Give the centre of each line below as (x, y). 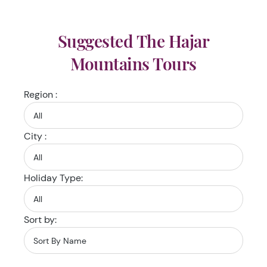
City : (35, 136)
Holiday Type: (53, 178)
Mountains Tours (133, 63)
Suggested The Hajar (133, 41)
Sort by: (40, 220)
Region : (41, 94)
